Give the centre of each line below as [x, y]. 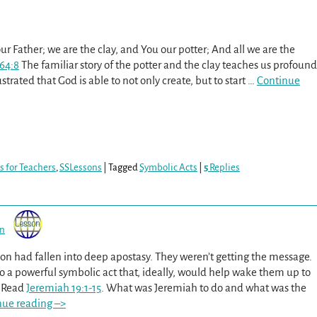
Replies [224, 168]
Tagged [123, 168]
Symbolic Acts [168, 168]
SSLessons [81, 168]
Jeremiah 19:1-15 [63, 287]
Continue [278, 81]
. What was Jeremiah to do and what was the [203, 287]
